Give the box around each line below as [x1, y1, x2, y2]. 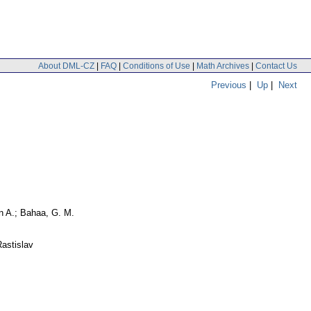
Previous [211, 79, 246, 90]
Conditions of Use [123, 60, 190, 71]
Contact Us [255, 60, 297, 71]
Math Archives [196, 60, 249, 71]
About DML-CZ [38, 60, 94, 71]
